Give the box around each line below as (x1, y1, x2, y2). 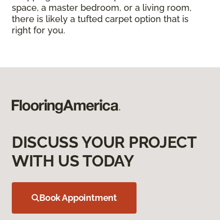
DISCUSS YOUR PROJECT (12, 133, 196, 152)
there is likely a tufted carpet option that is (12, 14, 189, 25)
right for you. (12, 25, 65, 36)
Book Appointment (39, 192, 117, 203)
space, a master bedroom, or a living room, (12, 2, 192, 13)
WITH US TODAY (12, 152, 134, 170)
